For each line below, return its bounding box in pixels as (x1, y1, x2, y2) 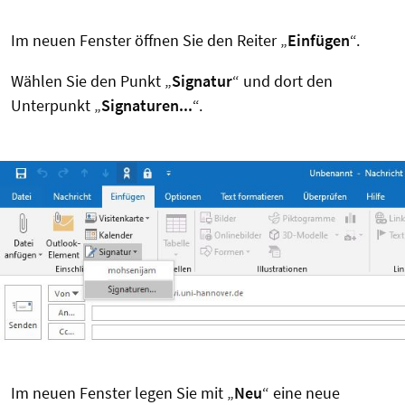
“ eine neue (262, 382, 340, 403)
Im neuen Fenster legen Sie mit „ (11, 382, 234, 403)
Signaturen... (101, 95, 193, 117)
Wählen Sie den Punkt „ (11, 71, 172, 92)
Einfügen (287, 30, 350, 52)
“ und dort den (232, 71, 333, 92)
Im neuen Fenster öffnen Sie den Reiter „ (11, 30, 287, 52)
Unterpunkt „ (11, 95, 101, 117)
